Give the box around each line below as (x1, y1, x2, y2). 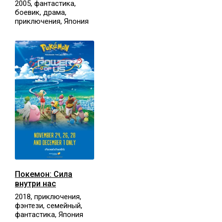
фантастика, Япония (15, 210, 83, 219)
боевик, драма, (15, 7, 66, 17)
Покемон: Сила (15, 169, 72, 179)
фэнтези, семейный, (15, 201, 82, 210)
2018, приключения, (15, 192, 81, 201)
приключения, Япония (15, 16, 89, 26)
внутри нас (15, 178, 56, 188)
